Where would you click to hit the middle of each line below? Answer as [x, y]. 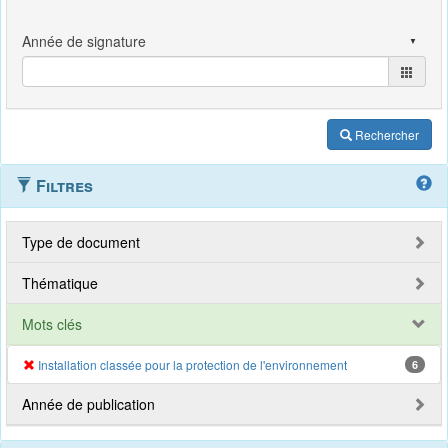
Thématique [60, 283]
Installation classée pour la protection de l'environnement [192, 364]
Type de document [81, 242]
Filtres [62, 185]
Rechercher [387, 134]
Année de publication [88, 404]
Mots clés [52, 324]
